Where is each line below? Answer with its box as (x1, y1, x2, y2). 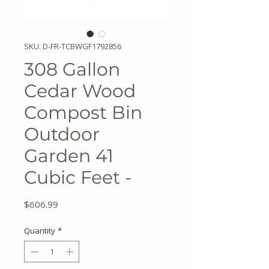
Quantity (24, 225, 55, 236)
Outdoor (24, 123, 100, 145)
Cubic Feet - (24, 166, 131, 189)
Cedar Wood (24, 80, 136, 102)
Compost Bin (24, 101, 142, 124)
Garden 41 (24, 145, 113, 167)
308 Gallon (24, 58, 120, 80)
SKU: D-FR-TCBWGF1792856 (24, 41, 121, 52)
